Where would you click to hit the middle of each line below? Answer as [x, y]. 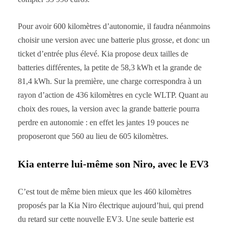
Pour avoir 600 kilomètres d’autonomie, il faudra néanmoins [114, 26]
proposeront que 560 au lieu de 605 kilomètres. [93, 136]
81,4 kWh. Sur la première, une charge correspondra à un [110, 81]
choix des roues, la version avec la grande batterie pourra [109, 108]
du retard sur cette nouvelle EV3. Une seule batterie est [106, 219]
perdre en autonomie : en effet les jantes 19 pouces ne [103, 122]
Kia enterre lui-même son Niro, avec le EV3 [113, 164]
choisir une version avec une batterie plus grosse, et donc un [114, 40]
